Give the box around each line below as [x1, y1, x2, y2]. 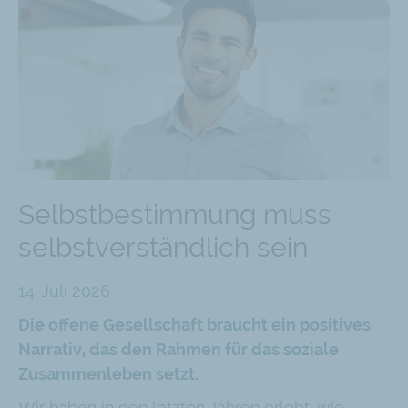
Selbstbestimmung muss [18, 199, 331, 231]
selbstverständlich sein [18, 231, 308, 264]
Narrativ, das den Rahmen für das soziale [18, 340, 339, 360]
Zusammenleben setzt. [18, 364, 199, 384]
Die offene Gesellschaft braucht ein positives [18, 315, 371, 335]
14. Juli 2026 [18, 281, 110, 301]
